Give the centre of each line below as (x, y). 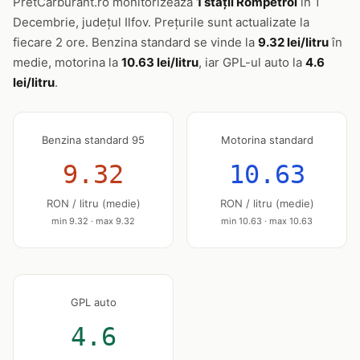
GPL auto (93, 302)
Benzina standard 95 (93, 140)
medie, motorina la (67, 62)
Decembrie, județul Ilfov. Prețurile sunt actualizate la (161, 22)
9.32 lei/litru (293, 42)
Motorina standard (267, 140)
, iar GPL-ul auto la (252, 62)
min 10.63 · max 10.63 (267, 221)
